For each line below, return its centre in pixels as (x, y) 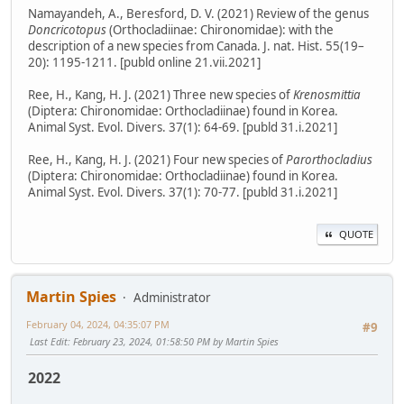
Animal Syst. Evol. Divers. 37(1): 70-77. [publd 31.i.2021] (183, 193)
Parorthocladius (329, 160)
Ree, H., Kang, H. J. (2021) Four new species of (157, 160)
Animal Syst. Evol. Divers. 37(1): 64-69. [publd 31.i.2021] (183, 128)
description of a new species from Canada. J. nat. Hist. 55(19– (196, 46)
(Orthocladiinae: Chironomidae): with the (220, 30)
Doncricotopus (67, 30)
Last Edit (49, 342)
